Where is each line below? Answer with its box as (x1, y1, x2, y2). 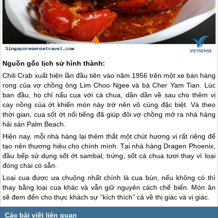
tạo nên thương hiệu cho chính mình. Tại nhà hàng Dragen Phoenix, (2, 142, 216, 150)
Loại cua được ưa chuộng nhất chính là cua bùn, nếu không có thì (2, 174, 216, 182)
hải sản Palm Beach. (2, 120, 66, 128)
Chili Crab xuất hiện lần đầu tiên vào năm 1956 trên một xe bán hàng (2, 72, 216, 80)
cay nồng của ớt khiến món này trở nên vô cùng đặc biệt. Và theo (2, 101, 216, 109)
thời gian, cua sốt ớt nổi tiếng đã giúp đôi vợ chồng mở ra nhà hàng (2, 110, 216, 119)
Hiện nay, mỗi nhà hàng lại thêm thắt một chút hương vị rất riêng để (2, 132, 216, 141)
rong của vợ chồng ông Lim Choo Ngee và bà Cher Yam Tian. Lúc (2, 81, 216, 90)
